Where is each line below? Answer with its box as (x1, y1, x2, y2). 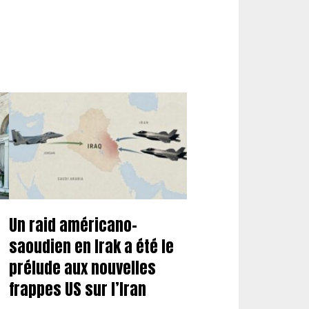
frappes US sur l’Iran (8, 277, 146, 301)
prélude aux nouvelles (8, 256, 156, 280)
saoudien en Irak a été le (8, 235, 174, 259)
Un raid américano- (8, 213, 137, 237)
